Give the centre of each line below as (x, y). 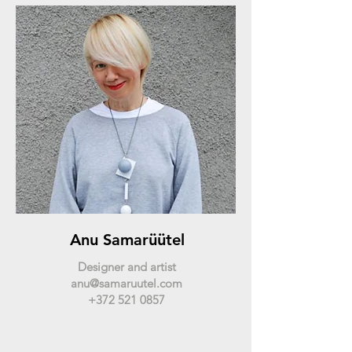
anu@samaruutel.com (126, 283)
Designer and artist (126, 267)
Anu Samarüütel (127, 240)
